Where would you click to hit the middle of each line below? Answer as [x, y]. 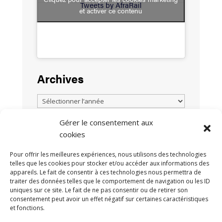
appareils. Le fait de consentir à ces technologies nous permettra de [106, 172]
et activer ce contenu [111, 10]
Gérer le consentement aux [106, 122]
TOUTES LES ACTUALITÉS [87, 139]
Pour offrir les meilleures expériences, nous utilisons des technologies [108, 154]
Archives [60, 78]
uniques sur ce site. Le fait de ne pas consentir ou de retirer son [99, 190]
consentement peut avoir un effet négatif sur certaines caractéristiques [109, 199]
